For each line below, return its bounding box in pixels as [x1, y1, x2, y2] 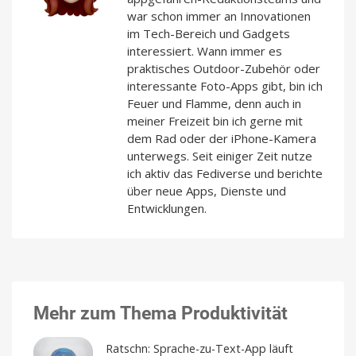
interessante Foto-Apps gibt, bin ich [127, 77, 323, 94]
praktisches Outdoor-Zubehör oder [127, 60, 320, 76]
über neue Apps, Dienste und [127, 182, 286, 199]
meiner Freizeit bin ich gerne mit [127, 112, 303, 129]
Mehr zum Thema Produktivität [33, 301, 288, 324]
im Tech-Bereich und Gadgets [127, 25, 290, 41]
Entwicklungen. [127, 199, 207, 216]
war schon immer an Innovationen [127, 7, 311, 24]
